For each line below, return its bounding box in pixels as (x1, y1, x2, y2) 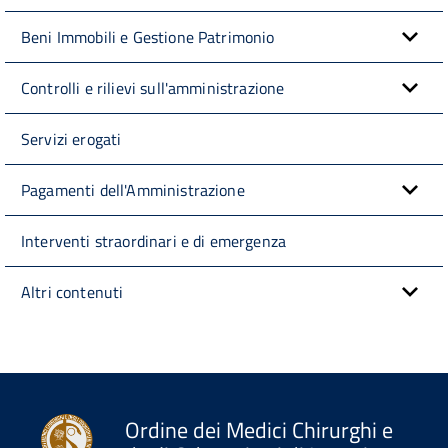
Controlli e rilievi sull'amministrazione (21, 75, 285, 100)
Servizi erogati (21, 126, 122, 151)
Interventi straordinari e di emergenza (21, 228, 287, 253)
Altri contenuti (21, 279, 124, 304)
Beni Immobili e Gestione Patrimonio (21, 24, 275, 49)
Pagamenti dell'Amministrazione (21, 177, 245, 202)
